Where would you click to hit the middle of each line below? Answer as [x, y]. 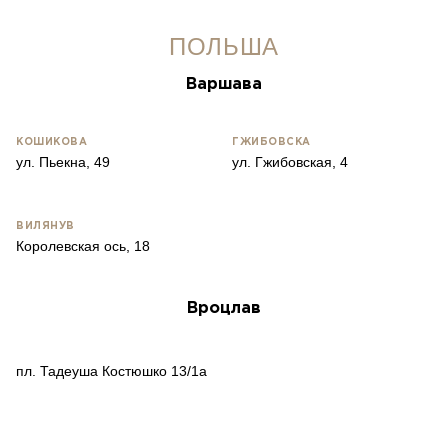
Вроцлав [224, 308]
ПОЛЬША [224, 46]
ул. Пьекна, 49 [63, 162]
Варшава [224, 84]
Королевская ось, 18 [83, 246]
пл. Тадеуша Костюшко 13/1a [111, 371]
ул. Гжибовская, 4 [290, 162]
